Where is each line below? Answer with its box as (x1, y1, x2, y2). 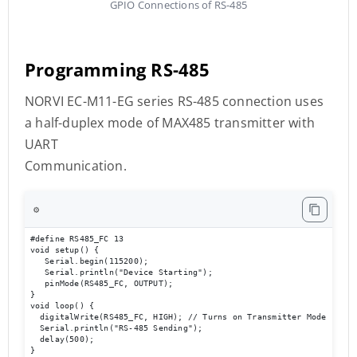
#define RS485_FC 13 (29, 233, 124, 243)
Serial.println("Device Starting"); (29, 267, 218, 277)
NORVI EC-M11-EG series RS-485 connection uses (25, 92, 324, 110)
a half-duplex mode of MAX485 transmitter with (25, 114, 316, 131)
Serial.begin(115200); (29, 256, 154, 265)
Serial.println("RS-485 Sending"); (29, 323, 213, 332)
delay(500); (29, 334, 100, 343)
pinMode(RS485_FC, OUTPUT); (29, 278, 178, 288)
